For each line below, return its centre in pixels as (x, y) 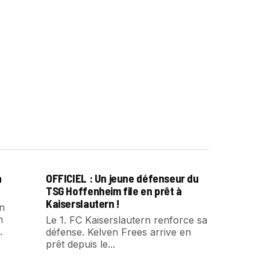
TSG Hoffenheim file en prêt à (114, 191)
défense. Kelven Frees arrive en (118, 232)
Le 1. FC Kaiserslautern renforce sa (127, 220)
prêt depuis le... (80, 244)
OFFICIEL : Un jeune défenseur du (122, 178)
